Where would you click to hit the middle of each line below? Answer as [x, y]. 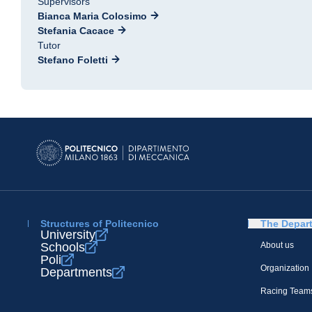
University [68, 235]
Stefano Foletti [73, 60]
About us [277, 245]
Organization [285, 268]
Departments [76, 272]
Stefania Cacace [76, 31]
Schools [63, 247]
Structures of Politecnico [100, 224]
